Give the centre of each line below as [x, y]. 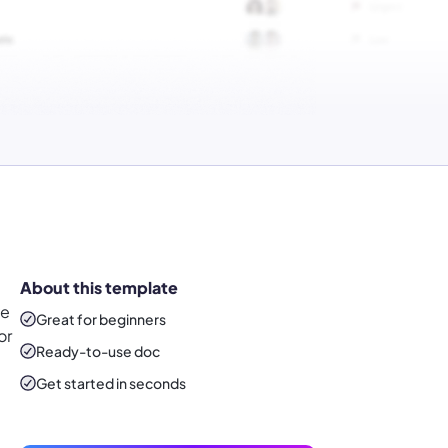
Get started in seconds [111, 383]
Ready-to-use [85, 351]
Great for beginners [101, 319]
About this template [99, 288]
